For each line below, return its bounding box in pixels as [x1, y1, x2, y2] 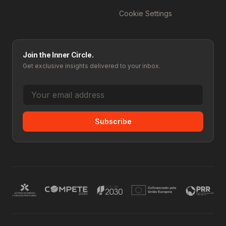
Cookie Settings [119, 9, 172, 18]
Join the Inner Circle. [23, 50, 94, 60]
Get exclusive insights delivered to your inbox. [23, 62, 160, 70]
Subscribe [94, 117, 132, 126]
